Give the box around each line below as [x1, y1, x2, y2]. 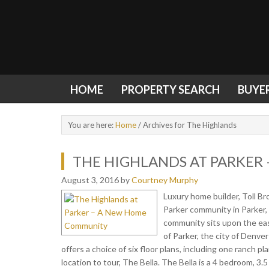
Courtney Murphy [131, 175, 198, 185]
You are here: [68, 120, 115, 130]
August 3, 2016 [61, 175, 119, 185]
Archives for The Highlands [141, 120, 237, 130]
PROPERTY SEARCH [121, 83, 220, 96]
